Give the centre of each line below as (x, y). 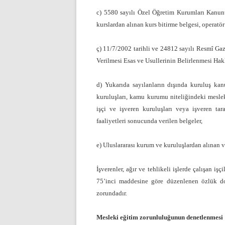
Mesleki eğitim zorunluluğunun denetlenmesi (160, 217)
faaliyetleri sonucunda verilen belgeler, (149, 121)
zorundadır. (112, 193)
